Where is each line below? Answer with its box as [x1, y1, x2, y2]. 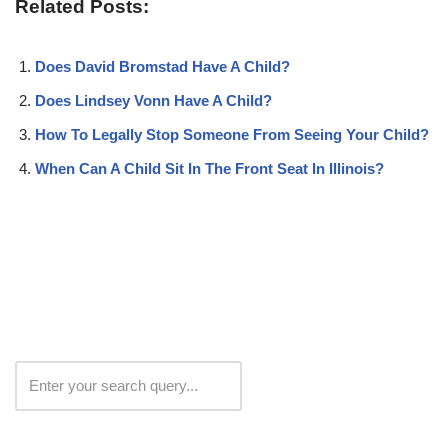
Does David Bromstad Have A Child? [35, 57, 290, 75]
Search [267, 376, 316, 394]
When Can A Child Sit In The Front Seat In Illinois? [35, 159, 384, 177]
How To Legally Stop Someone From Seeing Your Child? [35, 125, 429, 143]
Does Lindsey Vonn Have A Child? [35, 91, 272, 109]
